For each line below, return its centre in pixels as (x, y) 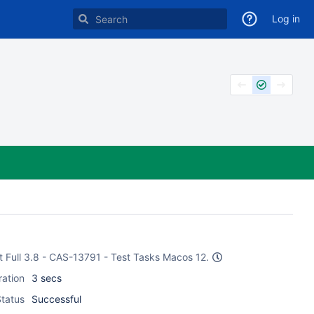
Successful (56, 299)
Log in (286, 19)
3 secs (47, 278)
